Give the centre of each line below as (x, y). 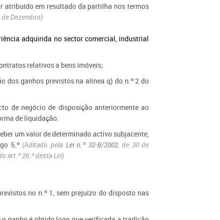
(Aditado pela (44, 145)
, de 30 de (133, 145)
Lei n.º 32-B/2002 (92, 145)
